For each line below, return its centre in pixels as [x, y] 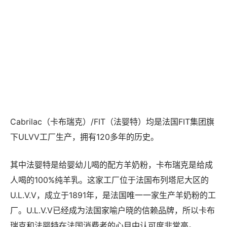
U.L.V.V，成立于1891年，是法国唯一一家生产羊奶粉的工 [113, 195]
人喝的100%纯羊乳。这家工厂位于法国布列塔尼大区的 [109, 180]
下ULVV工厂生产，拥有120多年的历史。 [84, 137]
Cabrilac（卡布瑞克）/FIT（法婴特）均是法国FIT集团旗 [112, 121]
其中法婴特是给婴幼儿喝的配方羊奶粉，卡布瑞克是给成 [111, 164]
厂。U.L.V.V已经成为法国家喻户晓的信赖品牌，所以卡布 [112, 210]
